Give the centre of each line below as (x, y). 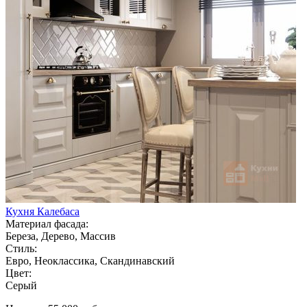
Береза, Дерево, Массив (61, 236)
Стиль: (21, 248)
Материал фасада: (47, 223)
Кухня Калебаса (42, 211)
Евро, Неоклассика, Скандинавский (90, 260)
